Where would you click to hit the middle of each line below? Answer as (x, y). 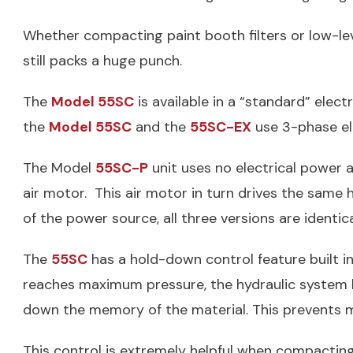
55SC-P (122, 168)
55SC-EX (221, 127)
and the (161, 127)
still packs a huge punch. (102, 61)
